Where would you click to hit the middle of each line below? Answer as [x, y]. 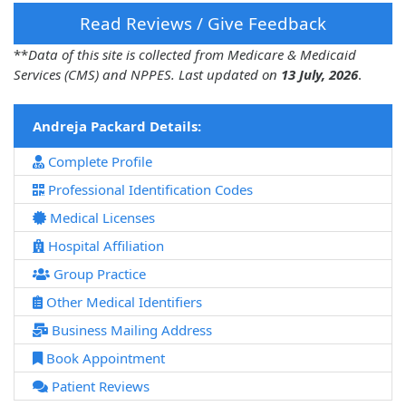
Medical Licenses [101, 218]
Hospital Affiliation [104, 246]
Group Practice [98, 274]
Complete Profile [98, 162]
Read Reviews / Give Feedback [203, 24]
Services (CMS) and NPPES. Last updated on [147, 75]
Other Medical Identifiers [122, 302]
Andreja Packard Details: [117, 126]
